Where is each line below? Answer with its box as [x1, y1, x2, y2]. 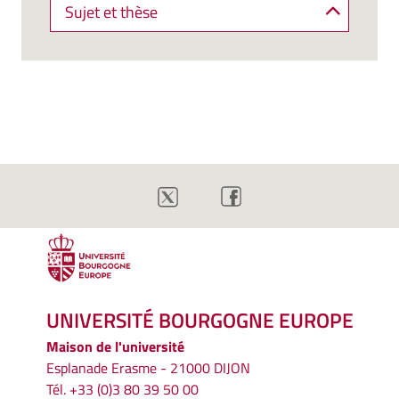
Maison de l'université [46, 336, 184, 358]
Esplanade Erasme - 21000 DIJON [46, 357, 250, 379]
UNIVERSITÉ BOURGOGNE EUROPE [46, 305, 354, 337]
